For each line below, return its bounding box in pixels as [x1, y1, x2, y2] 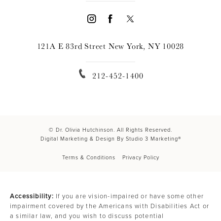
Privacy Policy [122, 153, 159, 161]
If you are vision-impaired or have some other [53, 191, 204, 201]
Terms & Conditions [62, 153, 115, 161]
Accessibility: [10, 191, 54, 201]
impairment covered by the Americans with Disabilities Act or [10, 201, 210, 211]
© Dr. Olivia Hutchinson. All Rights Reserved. [49, 125, 172, 134]
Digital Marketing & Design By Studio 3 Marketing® [40, 134, 181, 143]
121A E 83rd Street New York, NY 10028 [37, 40, 184, 51]
